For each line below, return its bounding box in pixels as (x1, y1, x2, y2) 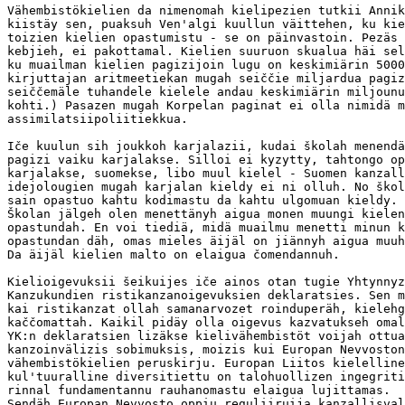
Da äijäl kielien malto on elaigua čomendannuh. (7, 248, 340, 261)
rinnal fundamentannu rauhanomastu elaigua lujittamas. (7, 383, 391, 397)
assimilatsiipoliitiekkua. (7, 112, 188, 126)
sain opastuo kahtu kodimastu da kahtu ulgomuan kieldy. (7, 193, 398, 207)
